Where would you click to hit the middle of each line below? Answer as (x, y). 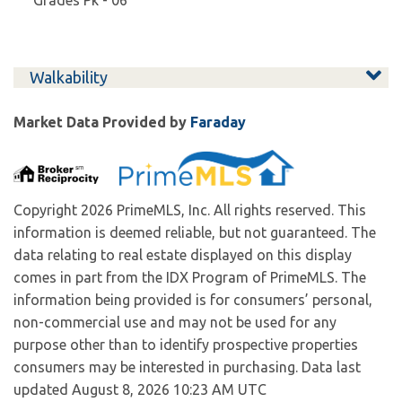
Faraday (218, 122)
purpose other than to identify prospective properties (186, 344)
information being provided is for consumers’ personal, (193, 299)
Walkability (69, 77)
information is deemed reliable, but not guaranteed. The (195, 232)
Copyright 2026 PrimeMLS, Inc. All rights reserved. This (190, 210)
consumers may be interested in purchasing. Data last (187, 367)
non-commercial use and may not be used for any (175, 322)
